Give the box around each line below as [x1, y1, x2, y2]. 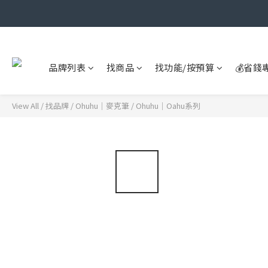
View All [12, 100, 39, 111]
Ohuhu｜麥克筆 [75, 100, 129, 111]
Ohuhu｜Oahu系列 [136, 100, 200, 111]
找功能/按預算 [154, 61, 214, 74]
